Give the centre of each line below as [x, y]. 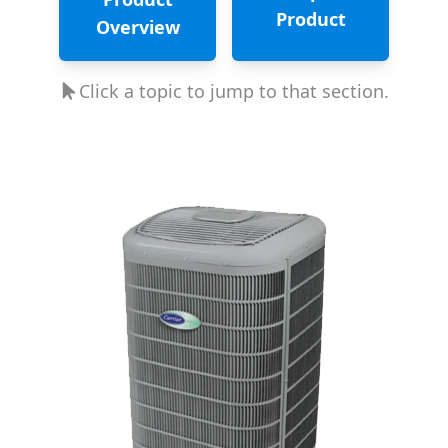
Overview [137, 26]
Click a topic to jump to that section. [234, 90]
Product [310, 18]
